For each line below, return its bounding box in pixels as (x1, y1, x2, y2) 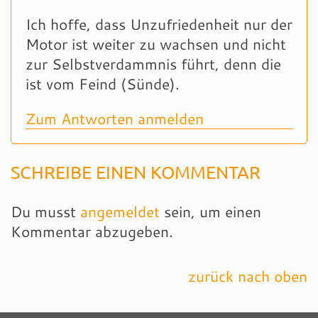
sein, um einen (160, 200, 261, 222)
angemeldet (80, 200, 160, 222)
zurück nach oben (188, 265, 307, 287)
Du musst (11, 200, 80, 222)
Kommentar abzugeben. (11, 220, 173, 242)
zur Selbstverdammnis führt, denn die (26, 53, 281, 75)
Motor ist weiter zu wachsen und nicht (26, 33, 286, 55)
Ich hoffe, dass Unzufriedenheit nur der (26, 13, 292, 35)
